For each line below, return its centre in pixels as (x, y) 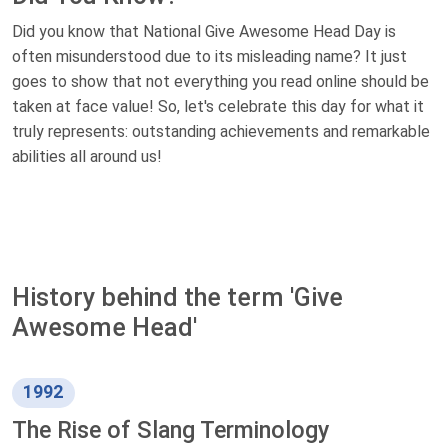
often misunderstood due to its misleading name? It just (209, 57)
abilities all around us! (87, 157)
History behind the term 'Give (177, 298)
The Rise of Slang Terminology (170, 429)
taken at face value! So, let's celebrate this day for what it (218, 107)
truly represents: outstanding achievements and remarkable (221, 132)
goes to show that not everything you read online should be (220, 82)
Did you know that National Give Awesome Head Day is (204, 32)
